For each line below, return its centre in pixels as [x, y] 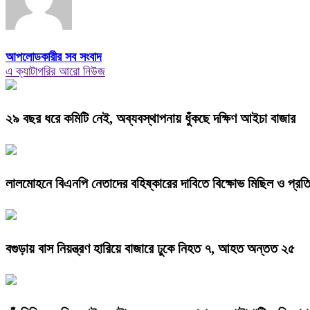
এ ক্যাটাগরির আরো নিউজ [55, 72]
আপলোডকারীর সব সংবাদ [54, 57]
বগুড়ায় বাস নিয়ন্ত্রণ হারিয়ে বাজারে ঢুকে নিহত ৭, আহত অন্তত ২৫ [150, 249]
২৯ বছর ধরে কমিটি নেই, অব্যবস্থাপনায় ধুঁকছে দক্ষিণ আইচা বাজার [151, 119]
